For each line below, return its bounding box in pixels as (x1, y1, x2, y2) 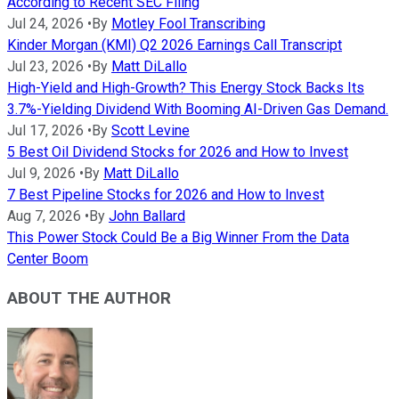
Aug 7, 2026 (7, 207, 81, 224)
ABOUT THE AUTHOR (7, 289, 171, 309)
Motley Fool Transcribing (111, 14, 265, 32)
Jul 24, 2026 (7, 14, 84, 32)
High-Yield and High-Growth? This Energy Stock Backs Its (7, 78, 364, 96)
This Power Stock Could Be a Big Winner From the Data (7, 228, 349, 246)
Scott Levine (111, 121, 190, 139)
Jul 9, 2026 (7, 164, 76, 182)
